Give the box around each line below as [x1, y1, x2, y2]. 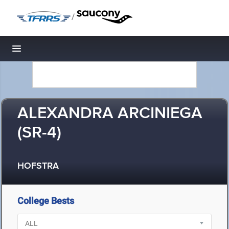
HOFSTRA [17, 161, 59, 172]
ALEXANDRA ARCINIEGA [17, 103, 202, 124]
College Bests [17, 195, 74, 206]
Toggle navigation [17, 46, 86, 57]
